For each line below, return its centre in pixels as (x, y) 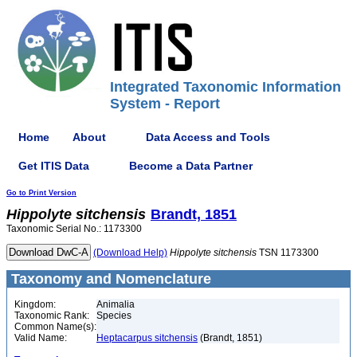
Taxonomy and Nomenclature (109, 279)
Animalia (116, 304)
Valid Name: (41, 338)
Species (114, 316)
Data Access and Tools (208, 137)
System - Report (165, 104)
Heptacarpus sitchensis (147, 338)
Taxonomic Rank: (52, 316)
